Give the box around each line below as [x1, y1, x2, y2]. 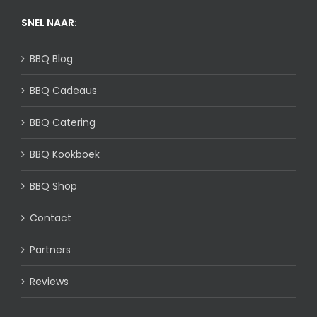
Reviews [30, 275, 69, 289]
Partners [30, 243, 71, 258]
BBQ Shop [30, 179, 77, 194]
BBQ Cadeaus [30, 83, 97, 98]
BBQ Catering [30, 115, 96, 130]
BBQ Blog [30, 52, 73, 67]
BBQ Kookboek [30, 147, 100, 162]
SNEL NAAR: [21, 16, 77, 30]
